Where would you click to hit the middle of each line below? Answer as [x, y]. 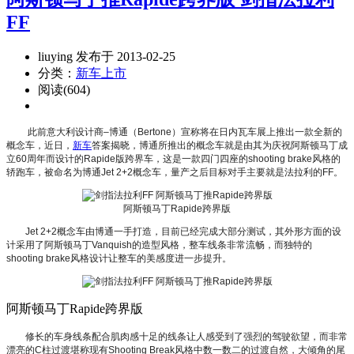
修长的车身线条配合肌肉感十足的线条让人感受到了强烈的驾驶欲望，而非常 [186, 336]
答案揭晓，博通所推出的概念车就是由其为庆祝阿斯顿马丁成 [220, 145]
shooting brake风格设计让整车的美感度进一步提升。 [119, 258]
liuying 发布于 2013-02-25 [107, 56]
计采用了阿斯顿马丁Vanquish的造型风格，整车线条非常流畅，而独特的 [159, 245]
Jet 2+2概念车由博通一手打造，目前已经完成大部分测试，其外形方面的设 [183, 231]
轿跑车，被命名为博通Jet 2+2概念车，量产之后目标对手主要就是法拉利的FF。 [175, 172]
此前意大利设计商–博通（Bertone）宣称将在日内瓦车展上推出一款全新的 [184, 132]
